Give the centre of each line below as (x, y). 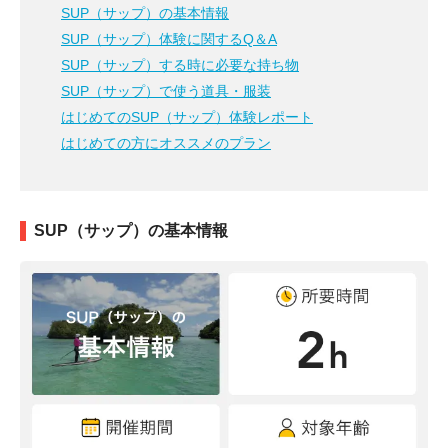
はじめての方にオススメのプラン (166, 143)
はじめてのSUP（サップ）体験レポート (187, 117)
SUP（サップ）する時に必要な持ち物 (180, 65)
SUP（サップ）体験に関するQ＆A (169, 39)
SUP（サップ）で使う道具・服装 (166, 91)
